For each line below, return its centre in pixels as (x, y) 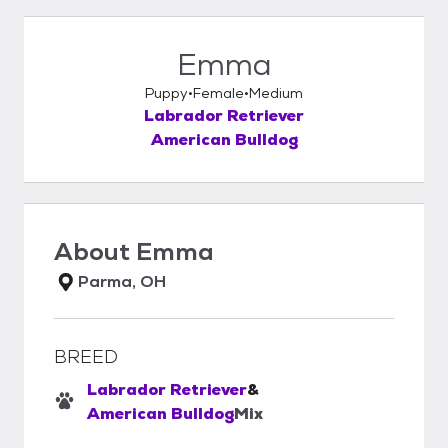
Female (218, 93)
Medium (276, 93)
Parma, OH (122, 281)
